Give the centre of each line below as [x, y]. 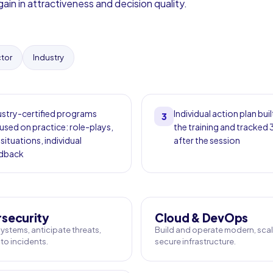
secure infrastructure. [195, 241]
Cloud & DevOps [202, 218]
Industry [48, 57]
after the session [207, 140]
